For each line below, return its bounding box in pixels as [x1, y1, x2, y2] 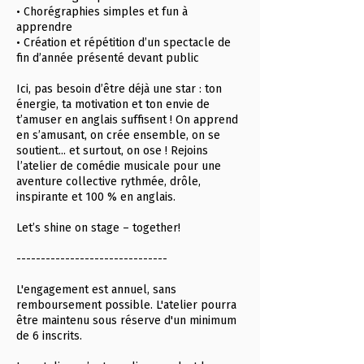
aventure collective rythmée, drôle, [16, 175, 201, 188]
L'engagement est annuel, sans [16, 283, 176, 297]
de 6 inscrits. [16, 329, 82, 343]
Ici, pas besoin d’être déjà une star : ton [16, 82, 222, 96]
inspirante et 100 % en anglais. [16, 190, 175, 204]
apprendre [16, 20, 72, 34]
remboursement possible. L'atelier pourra [16, 298, 236, 312]
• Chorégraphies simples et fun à [16, 5, 188, 19]
